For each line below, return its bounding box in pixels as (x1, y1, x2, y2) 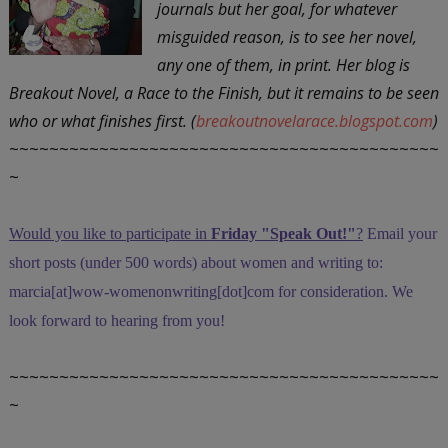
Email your (362, 224, 437, 242)
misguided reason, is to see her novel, (156, 25, 417, 48)
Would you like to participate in (8, 224, 211, 242)
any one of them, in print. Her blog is (156, 53, 410, 76)
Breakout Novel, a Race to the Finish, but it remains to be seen (8, 81, 439, 104)
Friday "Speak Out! (210, 224, 347, 242)
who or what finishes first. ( (8, 109, 196, 132)
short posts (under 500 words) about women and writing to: (8, 253, 383, 271)
